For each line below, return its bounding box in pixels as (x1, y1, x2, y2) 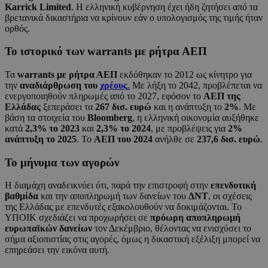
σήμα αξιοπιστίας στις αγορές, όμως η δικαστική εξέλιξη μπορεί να (5, 234, 260, 245)
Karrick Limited (5, 1, 71, 12)
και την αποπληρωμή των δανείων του (38, 191, 188, 202)
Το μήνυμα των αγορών (5, 156, 119, 169)
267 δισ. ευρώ (95, 101, 151, 112)
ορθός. (5, 23, 30, 33)
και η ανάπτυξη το (151, 101, 224, 112)
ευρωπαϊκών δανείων (5, 223, 92, 234)
